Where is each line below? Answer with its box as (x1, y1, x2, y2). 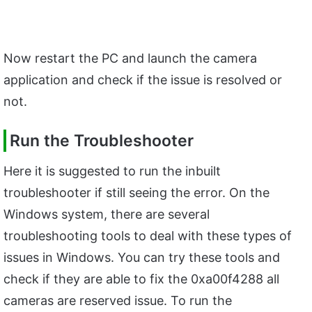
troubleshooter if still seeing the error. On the (3, 185, 270, 200)
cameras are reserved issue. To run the (3, 292, 232, 308)
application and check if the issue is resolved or (3, 72, 282, 88)
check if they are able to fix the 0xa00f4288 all (3, 271, 279, 286)
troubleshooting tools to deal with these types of (3, 228, 292, 243)
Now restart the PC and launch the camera (3, 51, 257, 66)
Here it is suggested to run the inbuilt (3, 163, 221, 178)
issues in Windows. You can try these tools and (3, 249, 280, 265)
